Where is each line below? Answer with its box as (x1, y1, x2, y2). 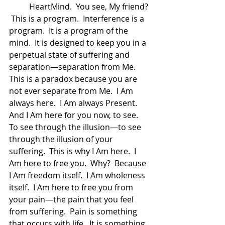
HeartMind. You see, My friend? (9, 1, 29, 12)
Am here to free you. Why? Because (9, 158, 148, 169)
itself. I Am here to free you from (9, 182, 135, 193)
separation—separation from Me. (9, 61, 140, 72)
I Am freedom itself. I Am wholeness (9, 170, 147, 181)
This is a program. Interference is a (9, 13, 146, 24)
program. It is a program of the (9, 25, 130, 36)
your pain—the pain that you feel (9, 194, 136, 205)
